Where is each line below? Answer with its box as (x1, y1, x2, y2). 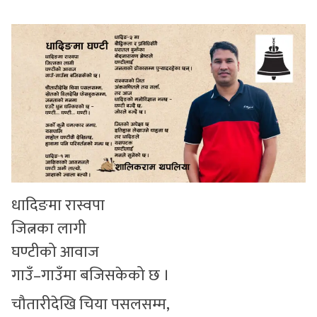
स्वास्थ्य (8, 48, 39, 68)
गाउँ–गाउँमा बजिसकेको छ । (11, 263, 170, 289)
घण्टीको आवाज (11, 239, 99, 266)
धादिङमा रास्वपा (11, 192, 105, 219)
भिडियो (8, 81, 36, 100)
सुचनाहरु (8, 16, 47, 35)
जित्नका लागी (11, 216, 86, 243)
